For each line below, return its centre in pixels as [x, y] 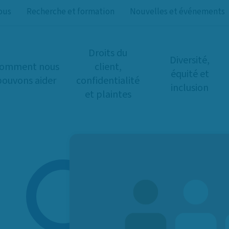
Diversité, [190, 60]
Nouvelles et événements [177, 12]
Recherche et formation [71, 12]
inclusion [190, 88]
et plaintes [108, 95]
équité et [190, 74]
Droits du [108, 53]
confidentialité [108, 81]
